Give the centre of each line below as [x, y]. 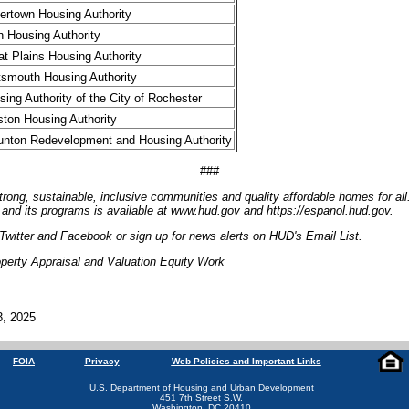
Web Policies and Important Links [246, 361]
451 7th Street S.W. [201, 398]
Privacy [102, 361]
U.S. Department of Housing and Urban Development [201, 388]
